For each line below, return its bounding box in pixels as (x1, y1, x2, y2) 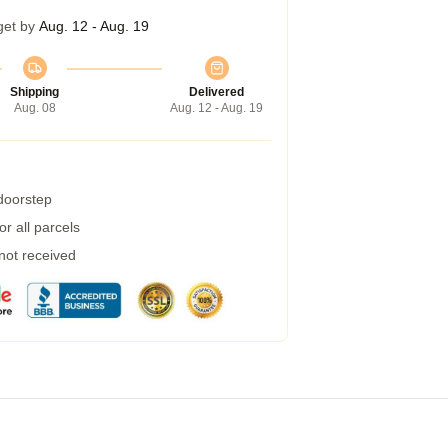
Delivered (189, 85, 244, 99)
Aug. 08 (13, 101, 56, 115)
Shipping (10, 85, 59, 99)
